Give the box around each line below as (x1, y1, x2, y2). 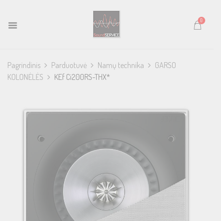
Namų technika (98, 60, 144, 70)
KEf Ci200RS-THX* (54, 72, 110, 82)
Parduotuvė (51, 60, 87, 70)
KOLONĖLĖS (7, 72, 43, 82)
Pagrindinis (7, 60, 40, 70)
